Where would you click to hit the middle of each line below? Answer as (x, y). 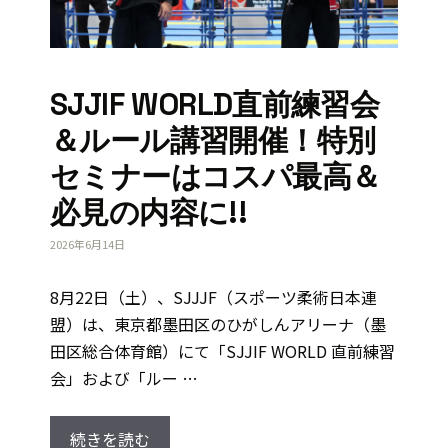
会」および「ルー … (124, 378)
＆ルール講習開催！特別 (213, 140)
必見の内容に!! (149, 212)
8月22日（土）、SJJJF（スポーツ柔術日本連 (213, 297)
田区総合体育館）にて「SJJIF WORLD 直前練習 (222, 351)
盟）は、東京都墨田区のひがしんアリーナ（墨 (218, 324)
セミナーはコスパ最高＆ (215, 176)
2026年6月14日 (87, 244)
